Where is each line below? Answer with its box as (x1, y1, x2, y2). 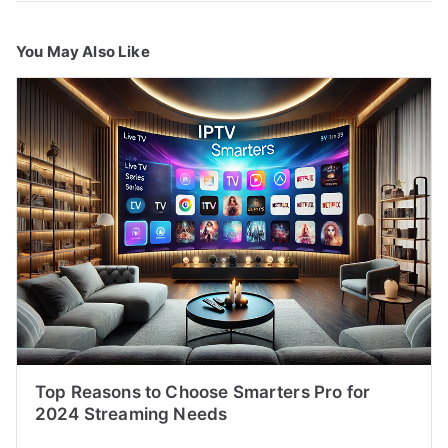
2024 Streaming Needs (35, 403, 228, 424)
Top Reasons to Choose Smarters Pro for (35, 381, 371, 402)
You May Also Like (16, 42, 150, 62)
